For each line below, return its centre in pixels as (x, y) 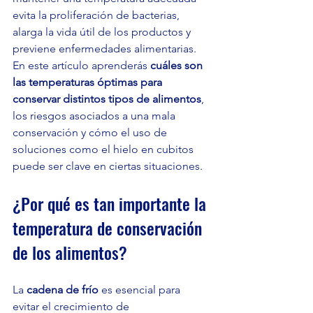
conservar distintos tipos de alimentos (107, 99)
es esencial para (141, 290)
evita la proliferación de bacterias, (97, 15)
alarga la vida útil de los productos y (103, 32)
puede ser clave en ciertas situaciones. (108, 166)
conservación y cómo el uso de (91, 133)
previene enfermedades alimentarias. (106, 49)
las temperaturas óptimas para (89, 82)
